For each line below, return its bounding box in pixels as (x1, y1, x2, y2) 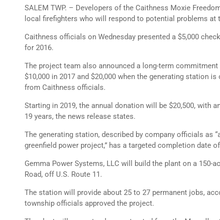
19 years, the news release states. (25, 112, 136, 121)
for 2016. (25, 43, 54, 52)
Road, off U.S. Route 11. (25, 170, 102, 179)
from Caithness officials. (25, 83, 106, 92)
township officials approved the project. (25, 199, 154, 208)
